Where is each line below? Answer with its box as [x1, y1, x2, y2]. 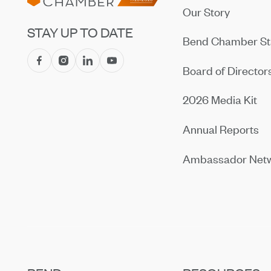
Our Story [183, 4, 230, 19]
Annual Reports [183, 121, 260, 137]
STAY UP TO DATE [27, 23, 134, 41]
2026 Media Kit [183, 92, 258, 108]
